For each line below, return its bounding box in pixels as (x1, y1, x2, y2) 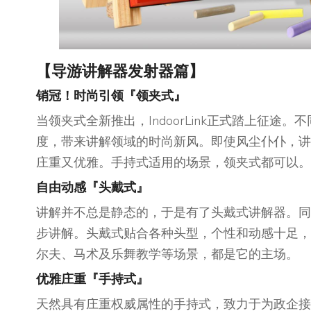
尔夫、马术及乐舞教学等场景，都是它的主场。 (36, 246, 299, 262)
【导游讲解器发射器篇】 (36, 61, 204, 82)
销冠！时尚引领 (36, 87, 124, 104)
